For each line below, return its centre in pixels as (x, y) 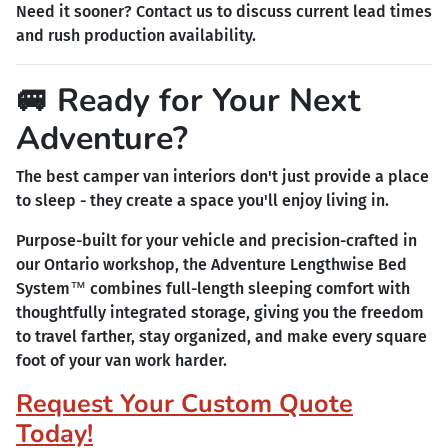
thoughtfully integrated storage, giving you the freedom (220, 312)
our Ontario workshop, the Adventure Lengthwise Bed (211, 264)
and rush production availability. (136, 35)
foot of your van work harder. (121, 360)
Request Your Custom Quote (184, 403)
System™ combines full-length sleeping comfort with (213, 288)
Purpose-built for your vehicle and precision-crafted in (216, 240)
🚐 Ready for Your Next (188, 99)
